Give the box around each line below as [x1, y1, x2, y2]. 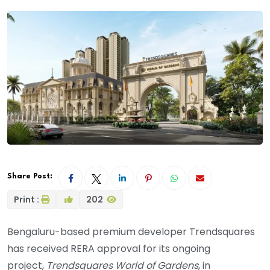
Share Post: [7, 172, 52, 181]
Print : [14, 193, 39, 206]
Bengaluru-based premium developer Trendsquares [7, 225, 255, 239]
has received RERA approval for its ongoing [7, 242, 210, 256]
